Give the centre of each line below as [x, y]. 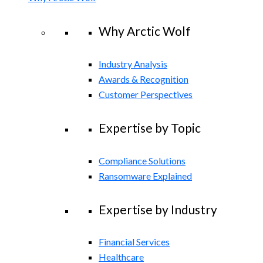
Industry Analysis [133, 63]
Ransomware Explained [145, 176]
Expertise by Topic [150, 127]
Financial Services [134, 242]
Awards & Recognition [144, 79]
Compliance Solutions [142, 160]
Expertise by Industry [158, 209]
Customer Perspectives [146, 94]
